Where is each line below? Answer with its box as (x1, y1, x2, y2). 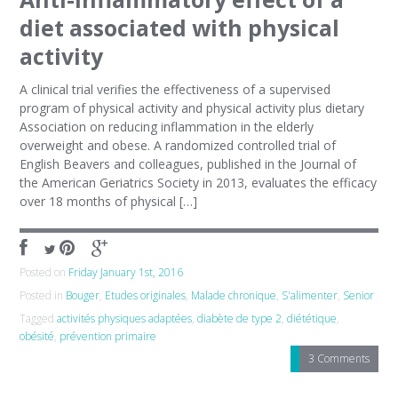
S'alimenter (282, 288, 338, 303)
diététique (287, 311, 338, 326)
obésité (20, 329, 55, 344)
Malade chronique (191, 288, 277, 303)
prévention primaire (60, 329, 157, 344)
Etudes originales (105, 288, 187, 303)
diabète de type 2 (197, 311, 283, 326)
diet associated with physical (20, 13, 340, 43)
